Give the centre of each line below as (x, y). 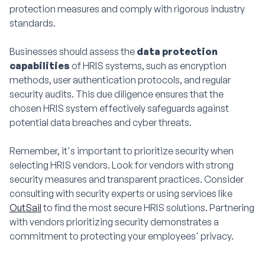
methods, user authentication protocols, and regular (120, 80)
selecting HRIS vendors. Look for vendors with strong (122, 165)
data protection (177, 52)
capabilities (40, 66)
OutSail (25, 208)
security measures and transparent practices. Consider (127, 180)
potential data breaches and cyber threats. (101, 123)
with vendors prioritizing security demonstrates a (114, 222)
